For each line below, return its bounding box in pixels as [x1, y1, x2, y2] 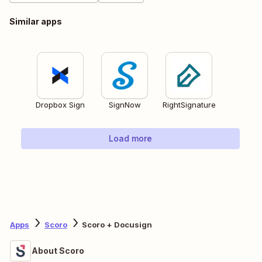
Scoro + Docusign [82, 220, 152, 230]
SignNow [108, 99, 141, 109]
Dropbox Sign [36, 99, 85, 109]
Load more [109, 133, 152, 143]
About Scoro [32, 245, 84, 256]
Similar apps [9, 16, 62, 26]
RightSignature [162, 99, 216, 109]
